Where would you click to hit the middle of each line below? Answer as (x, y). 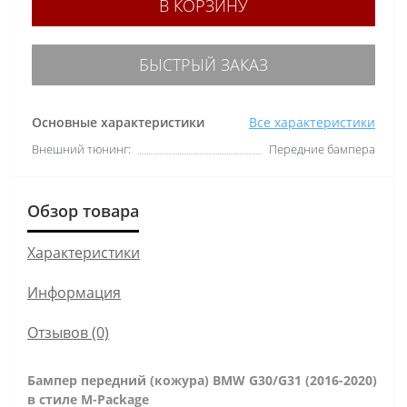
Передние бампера (322, 149)
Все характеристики (312, 122)
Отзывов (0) (68, 332)
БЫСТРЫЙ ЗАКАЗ (203, 64)
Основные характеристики (118, 122)
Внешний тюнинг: (81, 149)
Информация (74, 292)
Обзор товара (83, 210)
